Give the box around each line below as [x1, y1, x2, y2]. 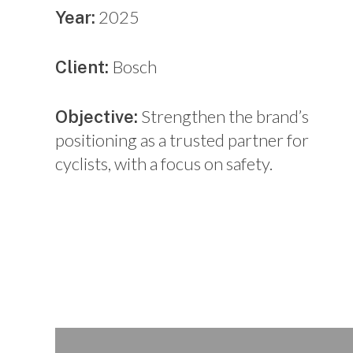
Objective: [55, 106, 138, 128]
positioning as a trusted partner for [55, 129, 309, 151]
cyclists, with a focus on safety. [55, 153, 273, 175]
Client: [55, 57, 113, 78]
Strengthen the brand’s [138, 106, 309, 128]
